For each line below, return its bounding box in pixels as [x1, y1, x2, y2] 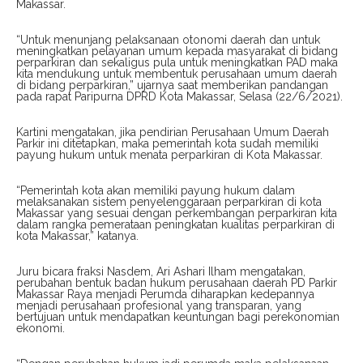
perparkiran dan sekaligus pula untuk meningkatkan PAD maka [16, 56, 338, 70]
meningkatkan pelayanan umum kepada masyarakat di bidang [16, 45, 338, 58]
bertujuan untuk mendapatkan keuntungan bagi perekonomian [16, 310, 340, 324]
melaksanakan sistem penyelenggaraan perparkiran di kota [16, 195, 322, 209]
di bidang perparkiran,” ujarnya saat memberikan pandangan [16, 79, 328, 92]
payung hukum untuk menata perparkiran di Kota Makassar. [16, 148, 322, 162]
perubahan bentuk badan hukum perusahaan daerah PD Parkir [16, 276, 337, 290]
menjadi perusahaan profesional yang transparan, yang [16, 299, 301, 313]
